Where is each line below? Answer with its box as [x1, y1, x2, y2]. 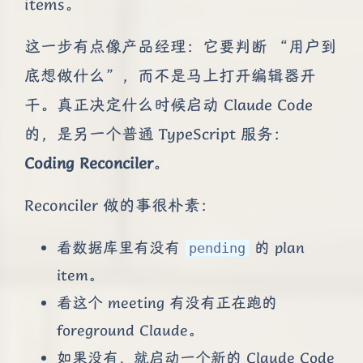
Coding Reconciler [24, 153, 153, 174]
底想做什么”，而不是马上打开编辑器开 [24, 66, 316, 87]
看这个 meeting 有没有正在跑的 [57, 293, 277, 313]
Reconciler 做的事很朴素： [24, 195, 216, 216]
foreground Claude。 [57, 320, 203, 340]
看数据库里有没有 [57, 237, 185, 258]
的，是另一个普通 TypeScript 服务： [24, 124, 289, 145]
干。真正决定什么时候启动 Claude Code [24, 95, 313, 116]
